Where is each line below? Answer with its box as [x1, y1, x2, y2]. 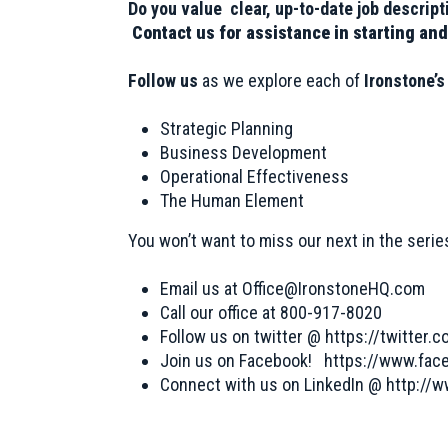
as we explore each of [198, 70, 364, 91]
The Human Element [160, 190, 304, 211]
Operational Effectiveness [160, 166, 349, 187]
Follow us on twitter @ [160, 326, 325, 347]
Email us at [160, 278, 242, 299]
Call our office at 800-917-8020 [160, 302, 382, 323]
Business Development [160, 142, 327, 163]
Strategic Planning [160, 118, 293, 139]
